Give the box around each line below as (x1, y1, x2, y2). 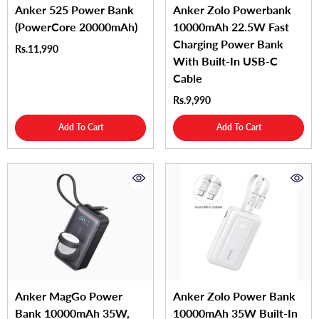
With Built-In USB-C (173, 54, 278, 68)
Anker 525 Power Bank (15, 3, 134, 17)
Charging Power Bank (173, 37, 283, 51)
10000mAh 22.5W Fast (173, 20, 289, 34)
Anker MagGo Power (15, 288, 122, 303)
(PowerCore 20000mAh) (15, 20, 137, 34)
